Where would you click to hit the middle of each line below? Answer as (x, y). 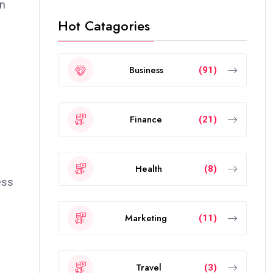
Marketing (146, 218)
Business (146, 70)
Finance (146, 119)
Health (149, 168)
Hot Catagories (104, 26)
